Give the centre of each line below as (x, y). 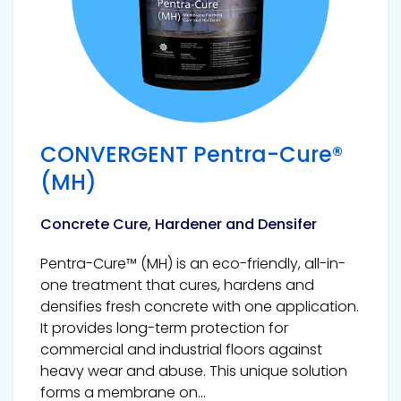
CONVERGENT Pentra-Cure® (192, 154)
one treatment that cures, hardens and (177, 285)
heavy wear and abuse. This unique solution (194, 371)
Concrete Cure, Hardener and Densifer (179, 224)
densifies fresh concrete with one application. (200, 306)
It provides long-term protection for (164, 328)
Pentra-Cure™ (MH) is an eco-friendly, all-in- (193, 263)
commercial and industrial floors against (181, 349)
